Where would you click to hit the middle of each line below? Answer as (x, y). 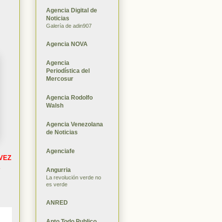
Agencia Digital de (72, 10)
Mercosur (60, 79)
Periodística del (68, 71)
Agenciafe (60, 151)
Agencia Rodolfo (69, 97)
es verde (57, 184)
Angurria (58, 170)
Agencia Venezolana (75, 124)
